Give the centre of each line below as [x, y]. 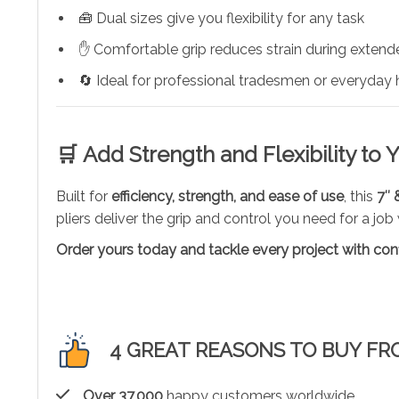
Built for [84, 196]
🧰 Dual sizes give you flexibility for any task [221, 18]
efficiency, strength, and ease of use [228, 196]
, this [360, 196]
